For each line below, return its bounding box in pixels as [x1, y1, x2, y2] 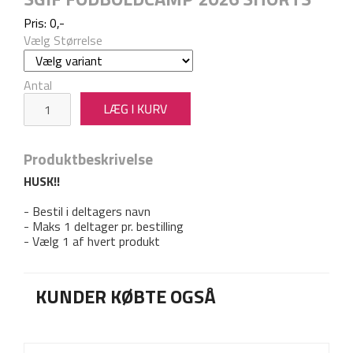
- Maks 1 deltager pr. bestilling [24, 216, 184, 236]
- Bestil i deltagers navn [24, 201, 150, 221]
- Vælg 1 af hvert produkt [24, 231, 160, 251]
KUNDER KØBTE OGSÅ [35, 281, 216, 310]
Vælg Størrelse [24, 30, 102, 50]
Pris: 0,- [24, 13, 65, 32]
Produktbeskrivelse [24, 147, 153, 170]
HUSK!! [24, 171, 60, 191]
